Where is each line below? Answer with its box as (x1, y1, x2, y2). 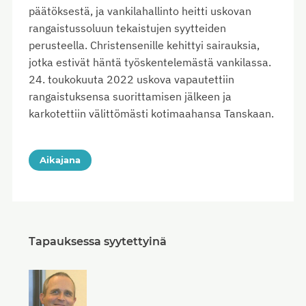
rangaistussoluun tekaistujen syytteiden (29, 21, 226, 36)
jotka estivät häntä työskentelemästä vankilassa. (29, 55, 271, 70)
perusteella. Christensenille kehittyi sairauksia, (29, 38, 260, 53)
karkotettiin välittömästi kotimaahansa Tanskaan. (29, 107, 274, 121)
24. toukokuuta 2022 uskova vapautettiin (29, 72, 234, 87)
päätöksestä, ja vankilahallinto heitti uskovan (29, 4, 251, 18)
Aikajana (40, 154, 81, 166)
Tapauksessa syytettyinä (29, 235, 167, 249)
